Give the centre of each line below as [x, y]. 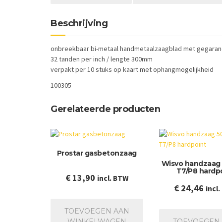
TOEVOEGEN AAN [97, 211]
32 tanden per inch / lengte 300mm [102, 59]
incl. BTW [112, 178]
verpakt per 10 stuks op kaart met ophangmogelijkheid [132, 69]
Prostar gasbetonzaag [97, 153]
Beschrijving [79, 23]
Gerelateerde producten [105, 109]
